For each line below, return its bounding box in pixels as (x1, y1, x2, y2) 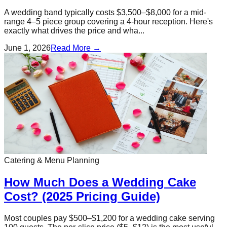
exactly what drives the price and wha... (4, 26, 144, 35)
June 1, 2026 (4, 44, 51, 53)
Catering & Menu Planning (4, 156, 99, 165)
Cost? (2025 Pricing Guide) (4, 190, 160, 204)
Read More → (51, 44, 101, 53)
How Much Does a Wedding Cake (4, 175, 196, 190)
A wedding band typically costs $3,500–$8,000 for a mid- (4, 8, 206, 17)
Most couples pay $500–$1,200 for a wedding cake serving (4, 213, 215, 222)
